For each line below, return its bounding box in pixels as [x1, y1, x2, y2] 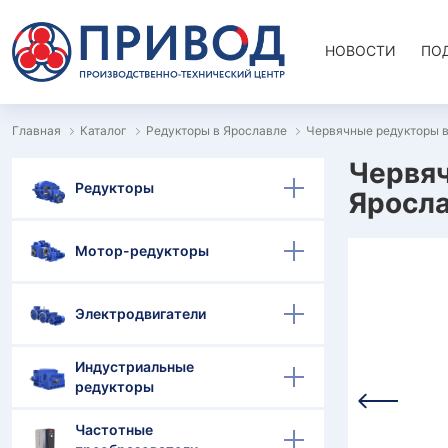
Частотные [75, 421, 153, 438]
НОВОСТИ [325, 42, 396, 59]
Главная [12, 123, 61, 138]
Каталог [80, 123, 127, 138]
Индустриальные [75, 358, 194, 375]
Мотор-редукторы [75, 242, 209, 259]
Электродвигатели [75, 305, 206, 322]
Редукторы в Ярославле [146, 123, 287, 138]
